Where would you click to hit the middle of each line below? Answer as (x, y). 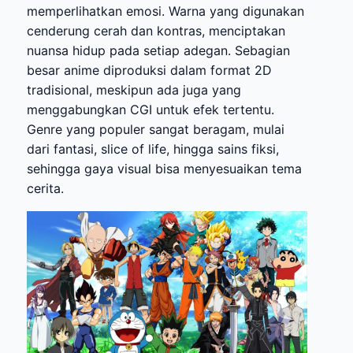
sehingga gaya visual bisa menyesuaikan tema (164, 168)
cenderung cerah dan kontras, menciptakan (156, 30)
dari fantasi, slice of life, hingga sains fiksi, (153, 149)
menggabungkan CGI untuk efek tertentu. (150, 109)
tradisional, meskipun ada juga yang (134, 89)
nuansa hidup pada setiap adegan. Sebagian (158, 50)
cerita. (45, 188)
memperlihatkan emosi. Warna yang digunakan (165, 11)
